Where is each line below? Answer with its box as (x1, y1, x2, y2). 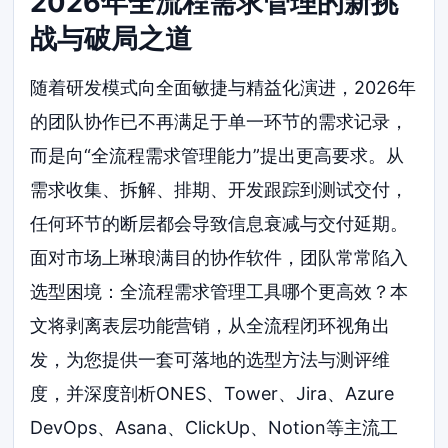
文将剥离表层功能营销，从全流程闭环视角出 (30, 314, 391, 336)
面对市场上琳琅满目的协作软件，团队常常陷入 (30, 246, 409, 268)
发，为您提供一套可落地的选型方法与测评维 (30, 348, 391, 370)
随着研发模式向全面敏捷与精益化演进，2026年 (30, 76, 417, 98)
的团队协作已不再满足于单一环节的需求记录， (30, 110, 409, 132)
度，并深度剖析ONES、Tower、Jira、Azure (30, 382, 395, 404)
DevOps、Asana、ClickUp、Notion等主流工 (30, 416, 399, 438)
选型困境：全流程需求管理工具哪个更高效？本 (30, 280, 409, 302)
